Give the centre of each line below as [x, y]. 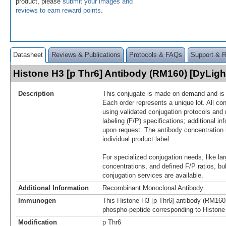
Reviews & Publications [86, 54]
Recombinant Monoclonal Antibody [153, 188]
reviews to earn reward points [58, 10]
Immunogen [37, 200]
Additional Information [53, 188]
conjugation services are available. [153, 175]
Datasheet [28, 54]
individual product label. [137, 139]
